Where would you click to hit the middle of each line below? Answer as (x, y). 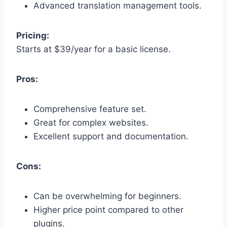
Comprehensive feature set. (90, 109)
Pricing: (33, 35)
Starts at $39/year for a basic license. (93, 49)
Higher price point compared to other (108, 210)
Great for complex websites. (91, 122)
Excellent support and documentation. (111, 136)
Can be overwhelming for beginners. (107, 196)
